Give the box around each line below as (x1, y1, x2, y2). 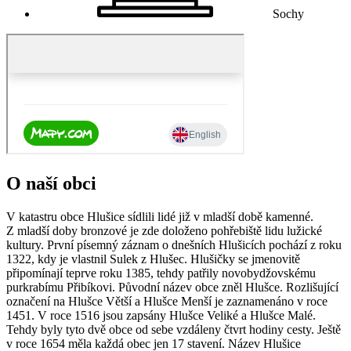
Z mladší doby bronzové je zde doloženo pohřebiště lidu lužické (6, 223, 322, 237)
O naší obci (6, 172, 96, 194)
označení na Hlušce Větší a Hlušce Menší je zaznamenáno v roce (6, 294, 327, 308)
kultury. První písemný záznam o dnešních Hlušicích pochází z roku (6, 237, 342, 251)
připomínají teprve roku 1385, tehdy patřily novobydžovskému (6, 266, 316, 280)
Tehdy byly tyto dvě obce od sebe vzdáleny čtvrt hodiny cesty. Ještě (6, 322, 341, 336)
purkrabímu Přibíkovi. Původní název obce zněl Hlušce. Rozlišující (6, 280, 338, 294)
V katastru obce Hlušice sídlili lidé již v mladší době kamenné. (6, 209, 313, 223)
